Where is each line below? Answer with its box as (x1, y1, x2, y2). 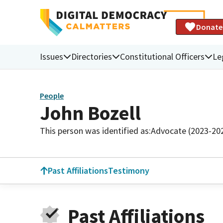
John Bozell (40, 100, 141, 125)
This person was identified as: (40, 124, 151, 136)
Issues (40, 50, 63, 62)
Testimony (108, 165, 149, 176)
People (40, 91, 64, 101)
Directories (71, 50, 112, 62)
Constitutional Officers (120, 50, 205, 62)
